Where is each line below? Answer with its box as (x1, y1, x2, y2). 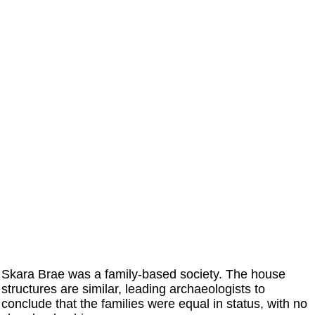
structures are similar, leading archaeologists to (1, 281, 266, 296)
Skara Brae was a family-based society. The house (1, 266, 286, 281)
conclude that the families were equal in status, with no (1, 296, 308, 311)
